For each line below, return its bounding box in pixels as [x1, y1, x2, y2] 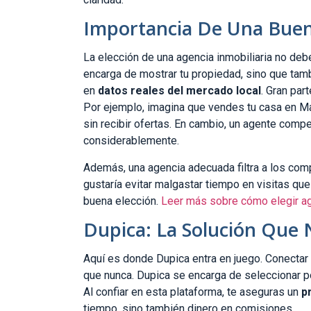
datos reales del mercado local [98, 84, 261, 98]
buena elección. [83, 194, 161, 208]
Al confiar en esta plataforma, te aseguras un [83, 285, 301, 299]
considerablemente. [83, 134, 179, 148]
